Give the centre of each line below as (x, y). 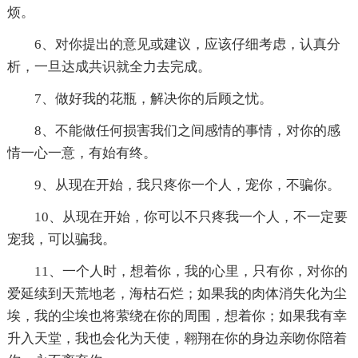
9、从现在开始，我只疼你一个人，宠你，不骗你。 (187, 185)
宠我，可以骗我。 (61, 240)
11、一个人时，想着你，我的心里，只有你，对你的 (191, 272)
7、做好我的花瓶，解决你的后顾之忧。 (153, 99)
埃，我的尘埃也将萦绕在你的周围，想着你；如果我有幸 (177, 316)
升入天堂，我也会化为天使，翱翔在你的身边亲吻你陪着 (177, 339)
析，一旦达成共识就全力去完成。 (109, 67)
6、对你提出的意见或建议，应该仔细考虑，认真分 (187, 45)
